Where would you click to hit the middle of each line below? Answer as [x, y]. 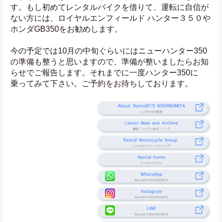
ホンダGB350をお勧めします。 [66, 29]
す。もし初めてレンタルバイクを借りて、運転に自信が [110, 7]
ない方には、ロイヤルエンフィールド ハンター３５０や [111, 18]
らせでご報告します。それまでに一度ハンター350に [104, 73]
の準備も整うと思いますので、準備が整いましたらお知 [110, 62]
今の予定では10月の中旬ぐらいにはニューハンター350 [109, 51]
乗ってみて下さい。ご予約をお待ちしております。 [102, 84]
